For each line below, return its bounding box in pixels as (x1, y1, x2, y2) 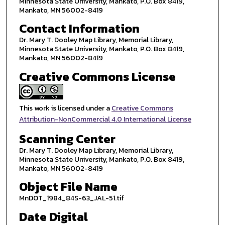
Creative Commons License (19, 68, 176, 86)
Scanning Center (19, 130, 116, 148)
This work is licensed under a (19, 103, 111, 114)
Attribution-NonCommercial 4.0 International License (19, 114, 191, 125)
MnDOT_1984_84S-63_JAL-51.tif (19, 193, 124, 204)
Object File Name (19, 178, 118, 196)
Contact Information (19, 20, 140, 38)
